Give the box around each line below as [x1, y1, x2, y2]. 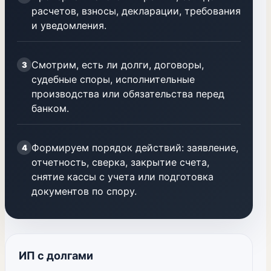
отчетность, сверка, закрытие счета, [31, 156, 209, 168]
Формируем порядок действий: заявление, [31, 142, 238, 154]
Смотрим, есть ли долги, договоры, [31, 59, 204, 71]
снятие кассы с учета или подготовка [31, 171, 214, 183]
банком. [31, 102, 69, 114]
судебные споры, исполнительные [31, 73, 195, 85]
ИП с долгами [19, 249, 93, 262]
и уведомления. [31, 19, 106, 31]
